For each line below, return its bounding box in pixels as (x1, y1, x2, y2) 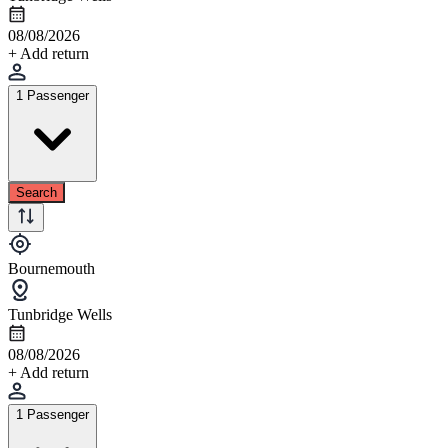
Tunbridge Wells (8, 305, 112, 323)
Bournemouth (8, 259, 95, 277)
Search (16, 184, 57, 200)
